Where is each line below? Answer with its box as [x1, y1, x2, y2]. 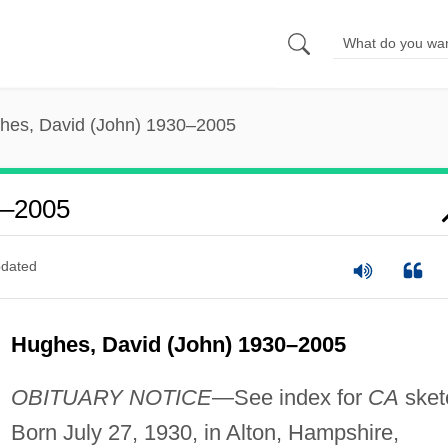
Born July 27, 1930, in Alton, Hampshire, [10, 419, 399, 445]
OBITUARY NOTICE [10, 384, 212, 410]
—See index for [211, 384, 368, 410]
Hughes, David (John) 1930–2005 [10, 331, 346, 357]
